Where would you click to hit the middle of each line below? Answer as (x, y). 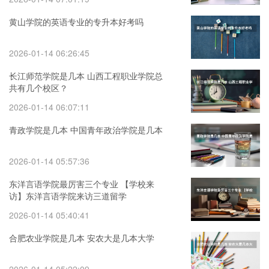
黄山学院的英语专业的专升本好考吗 (76, 22)
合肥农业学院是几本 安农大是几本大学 (82, 238)
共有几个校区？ (38, 88)
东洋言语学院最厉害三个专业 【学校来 (82, 184)
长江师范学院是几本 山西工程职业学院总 (86, 76)
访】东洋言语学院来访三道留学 (68, 196)
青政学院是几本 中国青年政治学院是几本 (86, 130)
